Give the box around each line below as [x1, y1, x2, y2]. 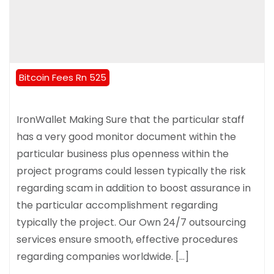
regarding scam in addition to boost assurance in [17, 180, 251, 195]
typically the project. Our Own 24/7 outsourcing [17, 215, 246, 229]
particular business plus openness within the [17, 146, 229, 161]
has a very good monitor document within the [17, 129, 236, 144]
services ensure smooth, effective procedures [17, 232, 238, 246]
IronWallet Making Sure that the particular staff [17, 112, 245, 127]
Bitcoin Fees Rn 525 [19, 70, 106, 84]
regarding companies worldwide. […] [17, 249, 189, 264]
